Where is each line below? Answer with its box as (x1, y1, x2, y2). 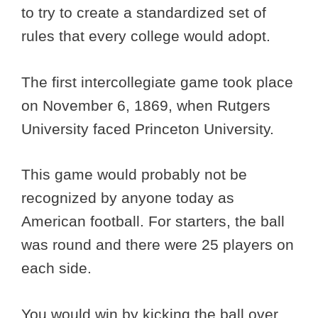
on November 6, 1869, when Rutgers (21, 97, 270, 114)
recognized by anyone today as (21, 190, 234, 207)
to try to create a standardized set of (21, 4, 266, 21)
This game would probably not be (21, 166, 247, 183)
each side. (21, 260, 96, 277)
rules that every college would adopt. (21, 28, 270, 45)
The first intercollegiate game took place (21, 73, 293, 90)
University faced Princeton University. (21, 120, 278, 137)
